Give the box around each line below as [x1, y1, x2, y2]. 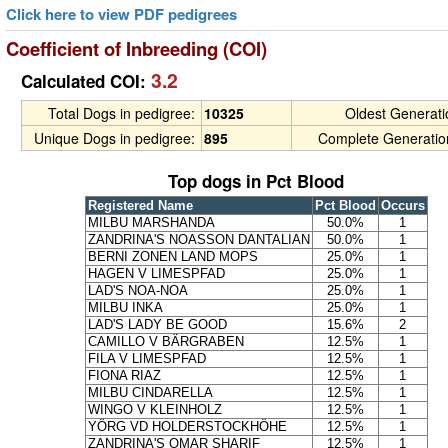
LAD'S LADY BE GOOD [87, 317, 227, 333]
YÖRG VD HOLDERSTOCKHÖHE [87, 419, 287, 435]
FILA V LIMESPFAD [87, 351, 206, 367]
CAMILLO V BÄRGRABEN [87, 334, 244, 350]
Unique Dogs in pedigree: [34, 128, 199, 149]
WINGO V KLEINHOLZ [87, 402, 222, 418]
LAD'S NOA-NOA [87, 283, 188, 299]
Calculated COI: [21, 69, 151, 94]
